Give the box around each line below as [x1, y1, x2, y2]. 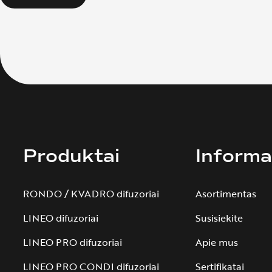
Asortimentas [195, 186, 256, 201]
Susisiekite [195, 211, 243, 225]
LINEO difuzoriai [23, 211, 98, 225]
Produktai [23, 144, 120, 168]
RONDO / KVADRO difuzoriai [23, 186, 159, 201]
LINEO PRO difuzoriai [23, 235, 122, 250]
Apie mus [195, 235, 238, 250]
